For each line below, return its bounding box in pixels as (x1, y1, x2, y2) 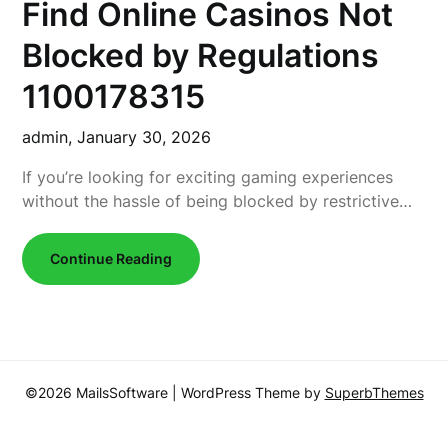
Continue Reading (50, 250, 173, 267)
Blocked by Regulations (22, 36, 380, 75)
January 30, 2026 (77, 127, 212, 147)
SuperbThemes (324, 384, 424, 401)
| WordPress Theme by (171, 384, 325, 401)
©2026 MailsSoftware (24, 384, 172, 401)
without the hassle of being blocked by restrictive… (22, 191, 413, 211)
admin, (22, 127, 78, 147)
